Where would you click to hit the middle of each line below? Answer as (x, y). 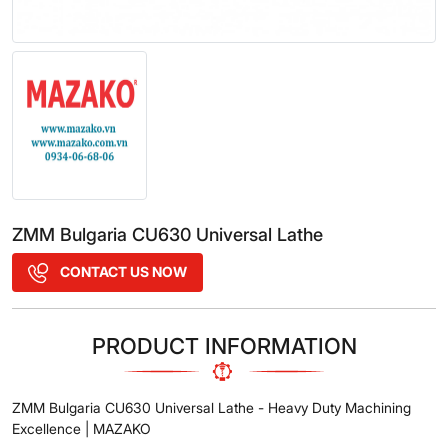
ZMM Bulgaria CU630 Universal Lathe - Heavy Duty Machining (211, 407)
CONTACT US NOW (122, 271)
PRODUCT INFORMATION (224, 345)
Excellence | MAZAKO (81, 428)
